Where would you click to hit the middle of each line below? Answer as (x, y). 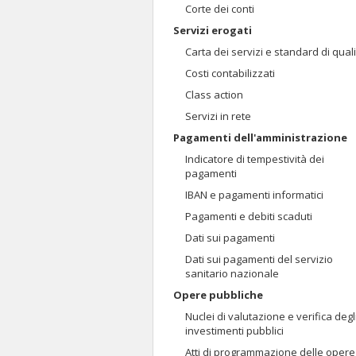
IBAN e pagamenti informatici (254, 195)
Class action (214, 95)
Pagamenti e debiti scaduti (249, 216)
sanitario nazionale (232, 273)
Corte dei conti (220, 9)
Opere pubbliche (218, 295)
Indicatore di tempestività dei (255, 159)
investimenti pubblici (234, 331)
